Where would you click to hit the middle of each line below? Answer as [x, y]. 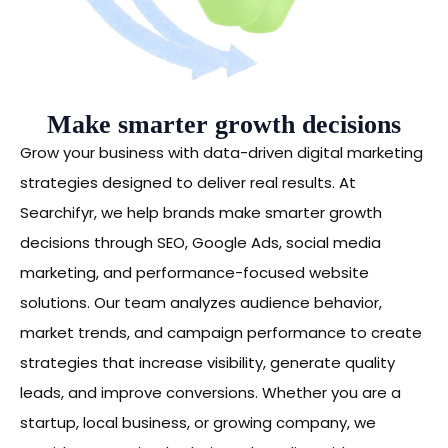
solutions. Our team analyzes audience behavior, [201, 303]
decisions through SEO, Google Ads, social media [200, 243]
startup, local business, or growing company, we [198, 423]
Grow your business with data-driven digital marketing [221, 153]
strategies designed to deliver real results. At [188, 183]
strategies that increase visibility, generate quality [207, 363]
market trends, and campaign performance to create [221, 333]
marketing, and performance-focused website [194, 273]
